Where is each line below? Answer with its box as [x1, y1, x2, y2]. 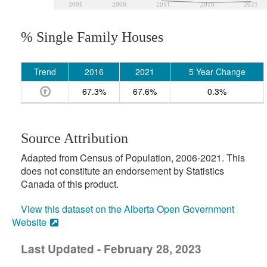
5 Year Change [188, 66, 246, 77]
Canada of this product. [21, 177, 119, 191]
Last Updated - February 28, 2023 [21, 241, 201, 257]
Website [12, 215, 46, 229]
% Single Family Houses [21, 29, 163, 45]
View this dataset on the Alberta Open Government [21, 202, 234, 216]
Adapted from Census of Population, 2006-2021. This [21, 151, 245, 164]
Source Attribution [21, 131, 128, 146]
